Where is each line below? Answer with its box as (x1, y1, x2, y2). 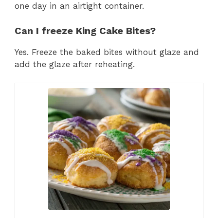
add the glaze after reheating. (15, 59, 135, 69)
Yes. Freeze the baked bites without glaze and (15, 47, 199, 57)
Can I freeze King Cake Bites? (15, 24, 156, 36)
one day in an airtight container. (15, 1, 144, 11)
